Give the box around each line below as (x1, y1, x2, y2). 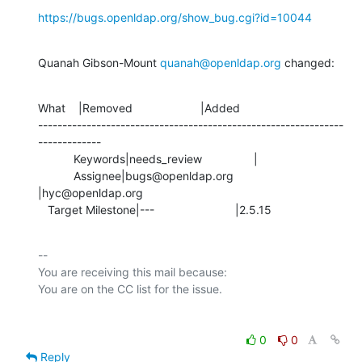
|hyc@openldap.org (38, 185, 143, 200)
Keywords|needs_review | (38, 151, 74, 166)
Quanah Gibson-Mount (38, 55, 160, 69)
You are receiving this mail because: (38, 264, 227, 279)
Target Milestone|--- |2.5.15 (48, 202, 271, 217)
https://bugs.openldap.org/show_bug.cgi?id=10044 (38, 10, 312, 24)
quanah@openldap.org (160, 55, 281, 69)
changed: (281, 55, 335, 69)
